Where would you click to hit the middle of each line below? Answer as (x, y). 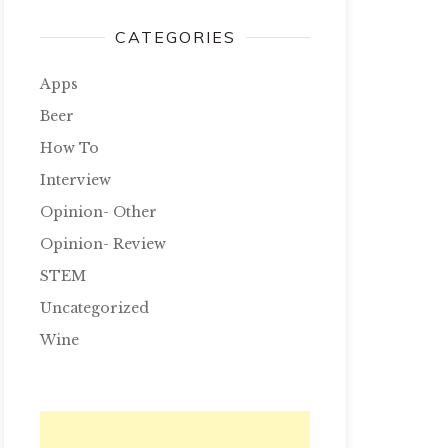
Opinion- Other (98, 212)
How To (69, 148)
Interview (75, 180)
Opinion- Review (103, 244)
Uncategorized (94, 308)
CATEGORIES (175, 37)
